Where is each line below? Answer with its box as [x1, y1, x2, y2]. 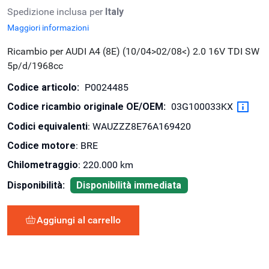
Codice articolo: [7, 82, 79, 94]
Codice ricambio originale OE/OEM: [7, 101, 166, 113]
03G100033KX [169, 101, 235, 113]
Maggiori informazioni [7, 23, 89, 33]
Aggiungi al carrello [37, 214, 121, 226]
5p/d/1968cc [7, 60, 63, 72]
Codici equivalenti [7, 121, 88, 133]
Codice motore [7, 140, 76, 152]
